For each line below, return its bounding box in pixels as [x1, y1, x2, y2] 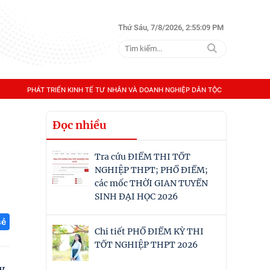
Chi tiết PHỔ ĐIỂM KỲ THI [95, 226, 204, 237]
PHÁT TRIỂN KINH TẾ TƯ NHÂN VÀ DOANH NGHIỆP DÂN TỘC [27, 85, 222, 94]
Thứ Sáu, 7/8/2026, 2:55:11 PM [118, 22, 224, 32]
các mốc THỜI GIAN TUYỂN [95, 178, 208, 189]
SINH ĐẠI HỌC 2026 [95, 191, 178, 202]
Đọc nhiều [52, 118, 107, 132]
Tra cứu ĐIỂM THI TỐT [95, 151, 190, 162]
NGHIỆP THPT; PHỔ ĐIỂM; [95, 165, 208, 175]
